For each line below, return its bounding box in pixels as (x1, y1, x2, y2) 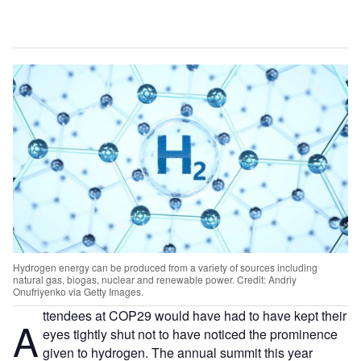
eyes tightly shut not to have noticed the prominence (42, 324, 338, 343)
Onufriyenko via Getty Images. (13, 284, 143, 298)
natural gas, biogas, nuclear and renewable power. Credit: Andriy (13, 272, 297, 286)
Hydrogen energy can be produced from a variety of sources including (13, 259, 317, 274)
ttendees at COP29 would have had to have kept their (42, 305, 346, 325)
